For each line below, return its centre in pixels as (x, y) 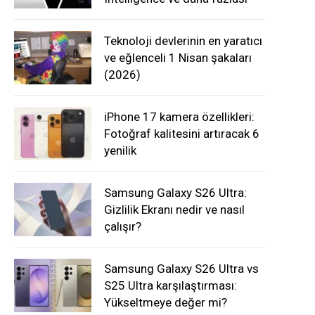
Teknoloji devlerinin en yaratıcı (183, 41)
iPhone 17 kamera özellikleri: (179, 117)
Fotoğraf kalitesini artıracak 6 (182, 134)
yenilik (120, 150)
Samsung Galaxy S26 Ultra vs (181, 269)
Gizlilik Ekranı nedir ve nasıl (174, 210)
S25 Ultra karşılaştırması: (171, 285)
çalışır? (123, 226)
